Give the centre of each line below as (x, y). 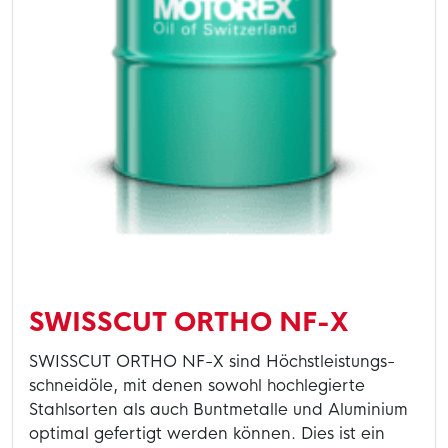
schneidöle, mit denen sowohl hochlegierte (197, 386)
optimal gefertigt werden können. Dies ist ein (207, 434)
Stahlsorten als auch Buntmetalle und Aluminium (218, 410)
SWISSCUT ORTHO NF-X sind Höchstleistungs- (212, 362)
